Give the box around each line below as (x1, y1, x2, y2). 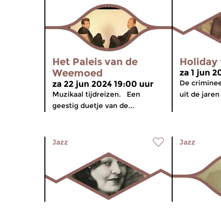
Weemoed (52, 67, 103, 79)
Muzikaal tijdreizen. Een (52, 90, 140, 99)
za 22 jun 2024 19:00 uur (52, 79, 153, 89)
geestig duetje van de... (52, 101, 134, 110)
